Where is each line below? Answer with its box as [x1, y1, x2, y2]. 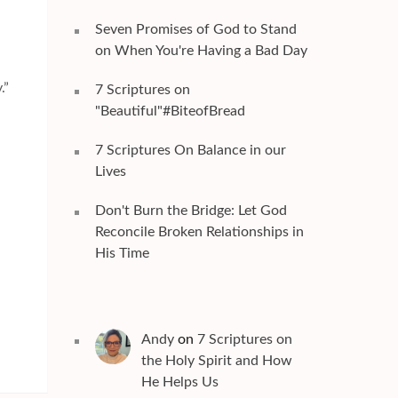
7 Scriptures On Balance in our [94, 142, 286, 157]
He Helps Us [140, 374, 219, 389]
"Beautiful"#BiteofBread [94, 103, 245, 118]
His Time [94, 245, 149, 260]
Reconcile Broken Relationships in [94, 224, 304, 239]
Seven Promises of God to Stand [94, 21, 297, 36]
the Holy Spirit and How [140, 353, 292, 368]
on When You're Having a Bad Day [94, 43, 307, 58]
